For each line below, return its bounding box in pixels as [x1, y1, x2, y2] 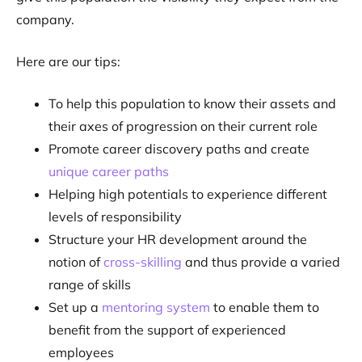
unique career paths [48, 163, 169, 179]
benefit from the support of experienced [48, 322, 286, 338]
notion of [48, 254, 103, 270]
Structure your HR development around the [48, 231, 307, 247]
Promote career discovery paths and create [48, 141, 309, 157]
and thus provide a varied [182, 254, 340, 270]
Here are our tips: [16, 53, 120, 69]
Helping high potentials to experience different [48, 186, 327, 202]
